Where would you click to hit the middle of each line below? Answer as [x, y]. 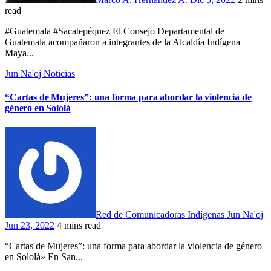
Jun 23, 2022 [30, 225]
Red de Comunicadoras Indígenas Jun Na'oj [179, 214]
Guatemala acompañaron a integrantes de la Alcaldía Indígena [122, 42]
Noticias [59, 74]
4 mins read [79, 225]
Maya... [19, 53]
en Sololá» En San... [44, 256]
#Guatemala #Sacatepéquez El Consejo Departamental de [11, 31]
